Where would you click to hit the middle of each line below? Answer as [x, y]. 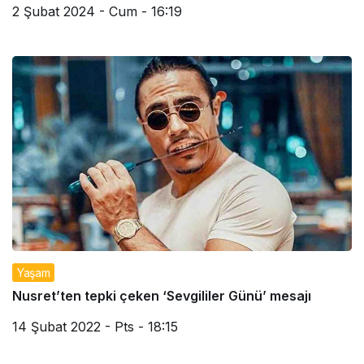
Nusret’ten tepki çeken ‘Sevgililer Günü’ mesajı [162, 296]
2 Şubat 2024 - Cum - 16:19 [97, 11]
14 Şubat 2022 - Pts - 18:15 [95, 327]
